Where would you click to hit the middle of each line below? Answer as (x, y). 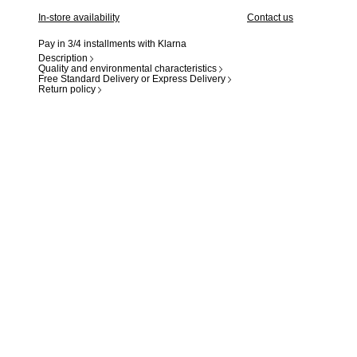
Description (63, 58)
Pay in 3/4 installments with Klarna (112, 44)
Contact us (270, 18)
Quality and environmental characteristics (127, 69)
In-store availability (79, 18)
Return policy (67, 89)
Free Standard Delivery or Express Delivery (132, 79)
